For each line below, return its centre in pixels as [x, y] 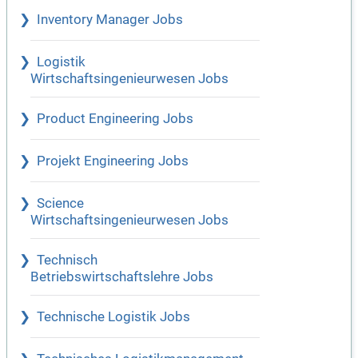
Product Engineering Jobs [115, 119]
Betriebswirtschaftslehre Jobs [122, 277]
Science [60, 204]
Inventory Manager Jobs [110, 20]
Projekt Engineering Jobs [113, 161]
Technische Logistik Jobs [113, 317]
